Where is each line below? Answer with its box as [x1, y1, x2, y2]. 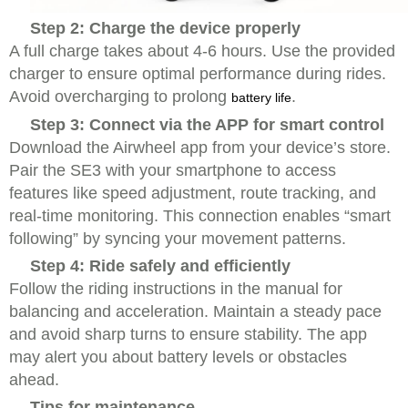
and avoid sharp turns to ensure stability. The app [9, 325, 367, 343]
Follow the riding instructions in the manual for [9, 280, 342, 298]
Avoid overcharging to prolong [9, 87, 231, 106]
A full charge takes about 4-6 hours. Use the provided [9, 42, 395, 60]
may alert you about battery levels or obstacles [9, 348, 347, 366]
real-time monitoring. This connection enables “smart [9, 207, 391, 225]
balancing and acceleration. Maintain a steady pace [9, 302, 382, 321]
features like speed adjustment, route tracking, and [9, 184, 376, 202]
